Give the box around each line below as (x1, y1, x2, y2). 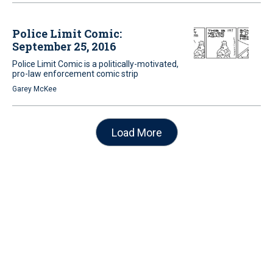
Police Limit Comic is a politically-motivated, (12, 59, 179, 69)
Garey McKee (12, 85, 57, 93)
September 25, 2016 (12, 39, 116, 54)
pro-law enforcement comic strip (12, 69, 138, 79)
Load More (111, 126, 162, 139)
